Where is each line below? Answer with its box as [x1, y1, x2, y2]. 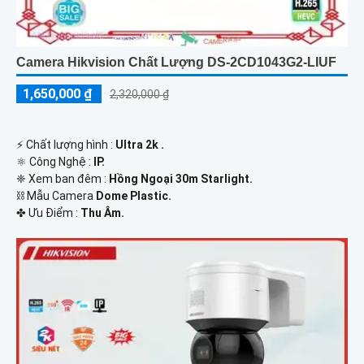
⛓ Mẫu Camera [16, 188, 96, 202]
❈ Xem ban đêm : [16, 171, 109, 185]
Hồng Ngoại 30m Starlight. [109, 171, 253, 185]
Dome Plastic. [96, 188, 171, 202]
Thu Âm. [80, 206, 124, 219]
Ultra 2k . [115, 137, 164, 151]
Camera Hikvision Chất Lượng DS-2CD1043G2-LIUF [16, 54, 336, 69]
